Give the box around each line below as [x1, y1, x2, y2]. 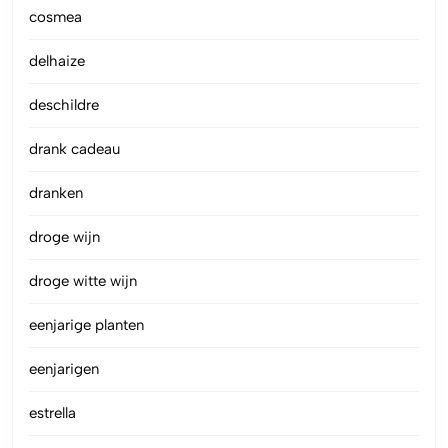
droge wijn [29, 228, 100, 247]
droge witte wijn [29, 272, 137, 291]
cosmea [29, 8, 82, 27]
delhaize [29, 52, 85, 71]
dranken [29, 184, 83, 203]
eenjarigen [29, 360, 99, 379]
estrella [29, 404, 76, 423]
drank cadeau [29, 140, 120, 159]
